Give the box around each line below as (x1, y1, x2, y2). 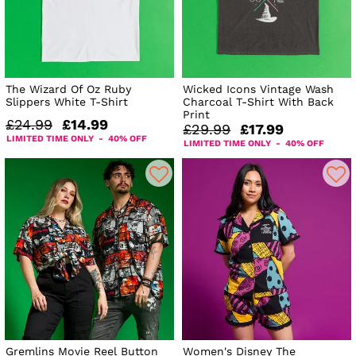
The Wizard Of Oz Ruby (6, 83, 131, 96)
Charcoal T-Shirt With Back (183, 95, 335, 109)
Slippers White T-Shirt (6, 95, 128, 109)
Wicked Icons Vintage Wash (183, 83, 335, 96)
